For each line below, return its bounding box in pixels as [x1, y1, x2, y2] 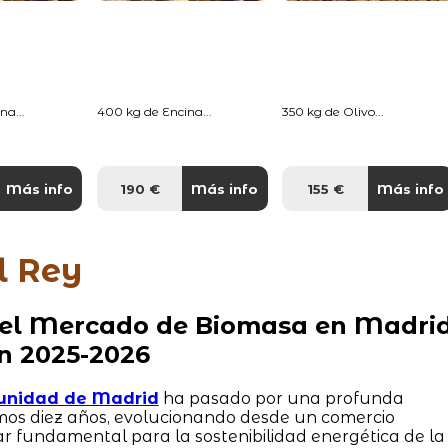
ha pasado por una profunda [158, 388, 404, 408]
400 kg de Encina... [96, 103, 212, 119]
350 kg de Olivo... [282, 103, 385, 119]
